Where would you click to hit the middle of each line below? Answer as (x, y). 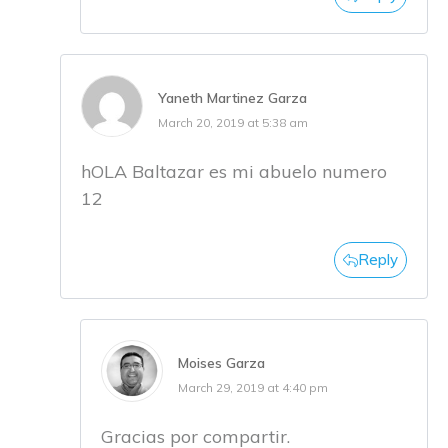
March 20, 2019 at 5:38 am (233, 123)
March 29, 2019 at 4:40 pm (253, 388)
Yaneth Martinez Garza (232, 98)
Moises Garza (221, 363)
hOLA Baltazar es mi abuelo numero (234, 172)
